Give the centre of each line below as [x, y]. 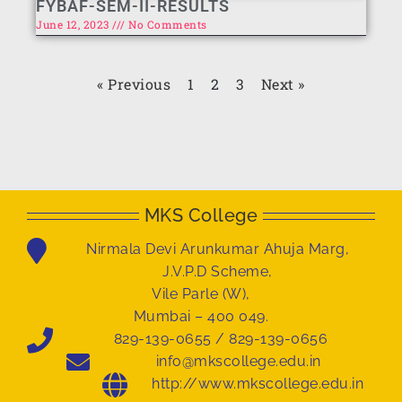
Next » [283, 84]
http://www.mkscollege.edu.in [258, 384]
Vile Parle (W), [201, 294]
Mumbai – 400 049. [201, 317]
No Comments [166, 25]
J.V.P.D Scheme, [218, 272]
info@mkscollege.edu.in [238, 362]
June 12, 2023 [74, 25]
